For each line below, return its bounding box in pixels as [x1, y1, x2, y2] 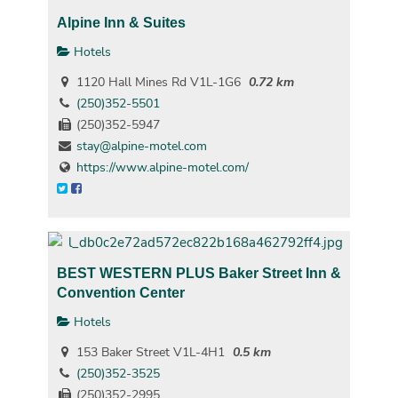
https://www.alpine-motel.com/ [76, 159, 249, 176]
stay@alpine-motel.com [76, 138, 207, 155]
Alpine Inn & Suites [56, 13, 186, 30]
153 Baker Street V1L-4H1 [72, 344, 225, 362]
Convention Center [56, 284, 185, 301]
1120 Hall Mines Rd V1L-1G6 [72, 74, 241, 91]
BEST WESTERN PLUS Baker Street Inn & [56, 265, 341, 282]
